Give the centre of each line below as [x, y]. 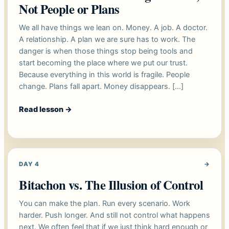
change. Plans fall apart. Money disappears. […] [101, 87]
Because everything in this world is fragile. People [104, 75]
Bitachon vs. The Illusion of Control [111, 185]
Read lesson [42, 110]
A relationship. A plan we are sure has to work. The [107, 40]
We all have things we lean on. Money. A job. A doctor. [113, 28]
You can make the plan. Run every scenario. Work [105, 204]
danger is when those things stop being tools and [106, 51]
